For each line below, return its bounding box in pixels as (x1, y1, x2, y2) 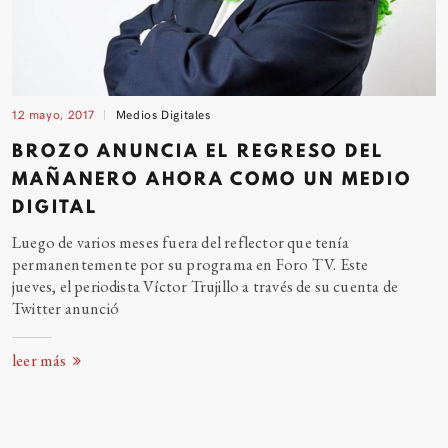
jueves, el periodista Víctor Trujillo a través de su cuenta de (12, 276, 399, 298)
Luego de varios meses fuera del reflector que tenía (12, 232, 349, 254)
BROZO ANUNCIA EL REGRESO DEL (12, 137, 384, 164)
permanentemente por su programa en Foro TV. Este (12, 254, 369, 276)
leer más (12, 349, 70, 371)
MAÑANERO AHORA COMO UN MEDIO (12, 165, 412, 192)
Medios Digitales (115, 105, 211, 123)
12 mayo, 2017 (12, 105, 96, 123)
